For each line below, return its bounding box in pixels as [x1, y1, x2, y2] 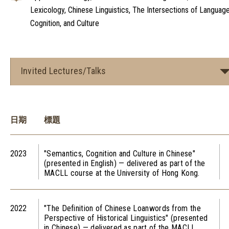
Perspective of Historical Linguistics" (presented [44, 213, 208, 223]
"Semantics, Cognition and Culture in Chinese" [44, 148, 195, 158]
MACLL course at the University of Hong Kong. [44, 168, 200, 178]
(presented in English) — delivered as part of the [44, 158, 205, 168]
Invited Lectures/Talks [21, 65, 106, 77]
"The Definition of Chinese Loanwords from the [44, 203, 201, 213]
